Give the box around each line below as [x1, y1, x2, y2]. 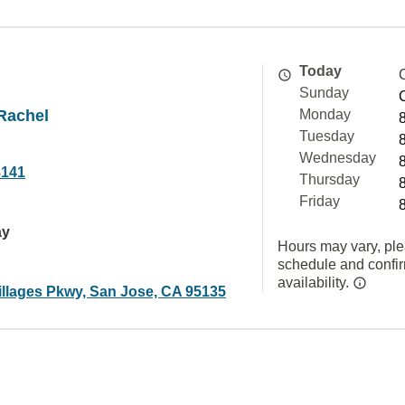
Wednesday [299, 150, 376, 165]
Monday [299, 107, 351, 122]
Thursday [299, 172, 360, 187]
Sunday [299, 85, 349, 100]
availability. [278, 275, 353, 290]
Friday [299, 193, 340, 209]
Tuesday [299, 128, 354, 144]
